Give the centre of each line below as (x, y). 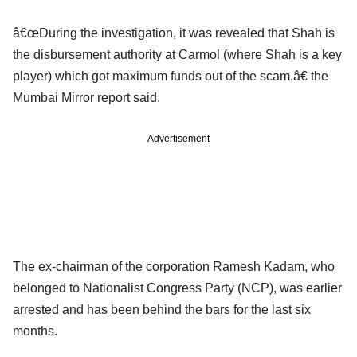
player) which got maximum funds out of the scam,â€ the (171, 76)
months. (35, 331)
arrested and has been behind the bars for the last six (162, 309)
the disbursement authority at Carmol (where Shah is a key (177, 54)
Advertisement (178, 138)
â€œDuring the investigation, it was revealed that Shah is (174, 33)
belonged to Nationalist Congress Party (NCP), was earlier (177, 288)
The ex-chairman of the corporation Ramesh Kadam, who (174, 266)
